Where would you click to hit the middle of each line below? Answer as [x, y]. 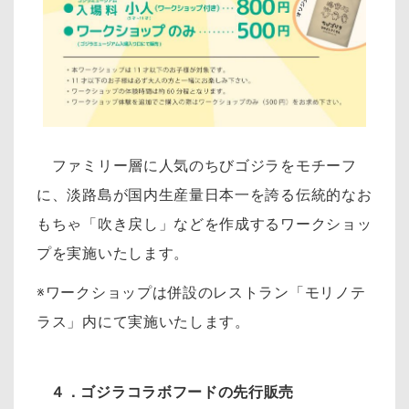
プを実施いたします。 [113, 253]
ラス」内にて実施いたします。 [143, 322]
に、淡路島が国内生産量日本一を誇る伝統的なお [204, 194]
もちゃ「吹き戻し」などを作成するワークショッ [204, 224]
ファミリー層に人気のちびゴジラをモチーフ [197, 165]
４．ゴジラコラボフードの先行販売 [173, 393]
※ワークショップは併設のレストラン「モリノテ [201, 293]
